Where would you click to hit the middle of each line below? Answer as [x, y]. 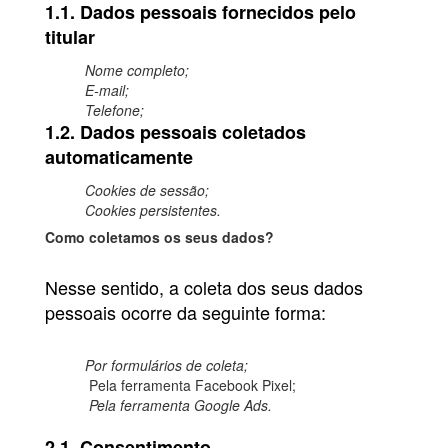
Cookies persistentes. [153, 210]
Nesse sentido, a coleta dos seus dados [204, 287]
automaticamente [119, 157]
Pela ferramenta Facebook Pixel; [190, 385]
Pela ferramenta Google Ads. [180, 405]
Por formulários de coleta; [166, 365]
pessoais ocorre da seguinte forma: [185, 312]
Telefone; [114, 110]
